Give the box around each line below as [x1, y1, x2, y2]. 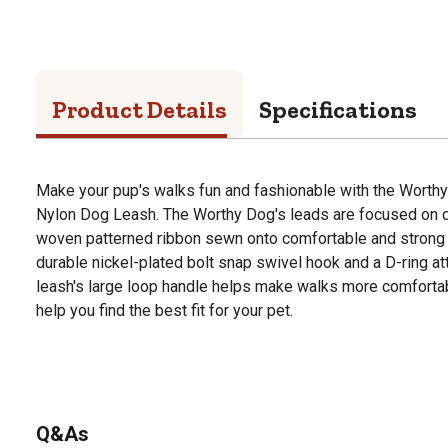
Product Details [52, 94, 227, 124]
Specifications [259, 94, 417, 124]
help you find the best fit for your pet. [36, 300, 293, 320]
